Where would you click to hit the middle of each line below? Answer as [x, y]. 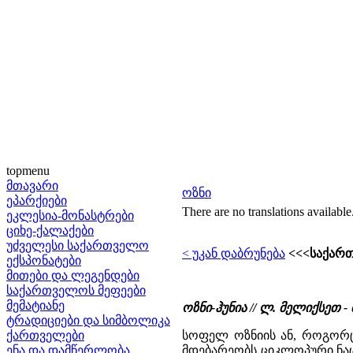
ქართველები [45, 335]
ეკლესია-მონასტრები [70, 216]
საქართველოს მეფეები [76, 290]
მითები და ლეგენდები [73, 275]
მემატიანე [35, 305]
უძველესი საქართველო [78, 245]
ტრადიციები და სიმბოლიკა [88, 320]
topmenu [28, 171]
